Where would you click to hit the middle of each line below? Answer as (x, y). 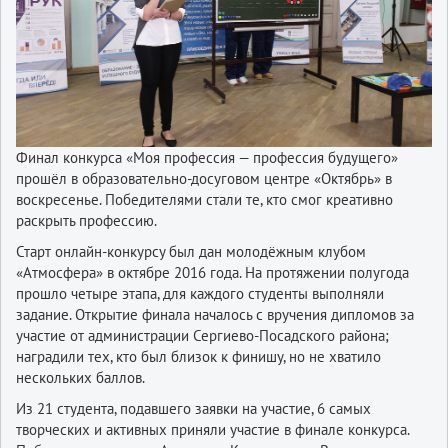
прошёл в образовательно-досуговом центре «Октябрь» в (204, 179)
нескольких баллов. (80, 378)
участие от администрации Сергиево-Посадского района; (202, 336)
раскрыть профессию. (86, 221)
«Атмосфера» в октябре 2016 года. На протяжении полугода (212, 273)
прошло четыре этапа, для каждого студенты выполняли (200, 294)
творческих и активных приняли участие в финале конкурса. (212, 430)
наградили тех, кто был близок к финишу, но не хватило (198, 357)
